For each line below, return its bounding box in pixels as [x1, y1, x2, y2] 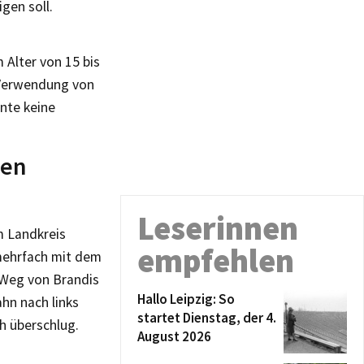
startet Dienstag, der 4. [137, 309, 276, 327]
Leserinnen [137, 208, 298, 249]
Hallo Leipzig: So [137, 290, 235, 308]
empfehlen [137, 240, 294, 281]
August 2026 [137, 327, 211, 345]
